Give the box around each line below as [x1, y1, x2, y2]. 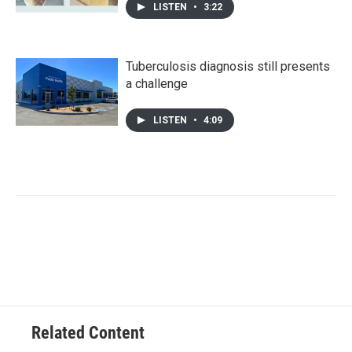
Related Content [31, 323, 145, 343]
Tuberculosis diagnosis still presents [126, 59, 330, 75]
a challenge [126, 76, 188, 92]
